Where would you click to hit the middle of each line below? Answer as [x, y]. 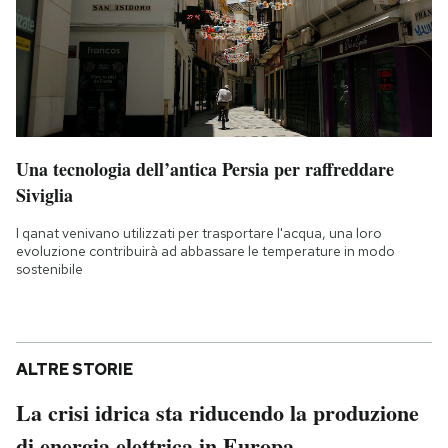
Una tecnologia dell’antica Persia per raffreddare [205, 168]
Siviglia [44, 194]
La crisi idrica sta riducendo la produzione [217, 412]
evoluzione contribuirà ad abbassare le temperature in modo [205, 250]
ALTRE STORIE [74, 369]
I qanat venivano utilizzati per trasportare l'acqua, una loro [199, 232]
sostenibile [49, 268]
